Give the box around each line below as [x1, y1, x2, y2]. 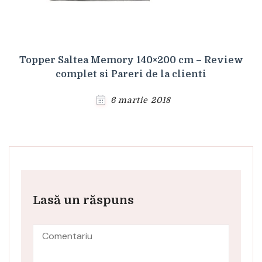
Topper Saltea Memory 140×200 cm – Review [19, 54, 243, 65]
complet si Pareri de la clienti [56, 68, 206, 80]
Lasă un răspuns [33, 193, 134, 207]
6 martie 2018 [110, 95, 171, 105]
